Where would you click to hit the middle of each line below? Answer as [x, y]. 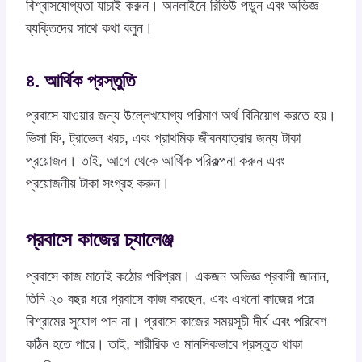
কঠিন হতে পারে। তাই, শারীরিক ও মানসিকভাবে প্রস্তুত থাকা [164, 344]
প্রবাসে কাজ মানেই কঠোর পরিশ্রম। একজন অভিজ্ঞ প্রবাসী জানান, [178, 276]
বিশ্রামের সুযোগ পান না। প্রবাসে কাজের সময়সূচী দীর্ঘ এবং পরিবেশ [176, 321]
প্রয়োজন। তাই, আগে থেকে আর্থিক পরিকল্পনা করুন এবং [155, 160]
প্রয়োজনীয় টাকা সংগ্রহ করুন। [98, 183]
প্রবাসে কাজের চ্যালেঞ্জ [99, 240]
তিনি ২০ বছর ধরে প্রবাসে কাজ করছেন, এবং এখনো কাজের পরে [170, 299]
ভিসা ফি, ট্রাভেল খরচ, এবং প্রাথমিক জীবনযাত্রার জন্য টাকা [163, 138]
